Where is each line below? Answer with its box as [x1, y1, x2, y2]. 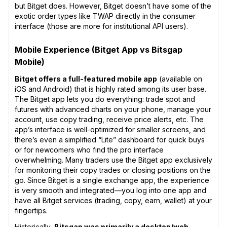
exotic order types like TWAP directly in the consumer [15, 11, 196, 20]
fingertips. [15, 206, 48, 215]
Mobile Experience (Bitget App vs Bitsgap [15, 44, 182, 55]
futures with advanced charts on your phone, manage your [15, 104, 211, 113]
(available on [157, 74, 202, 83]
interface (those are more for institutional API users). [15, 21, 188, 30]
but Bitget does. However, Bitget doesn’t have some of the [15, 1, 211, 10]
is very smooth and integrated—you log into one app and [15, 185, 206, 195]
